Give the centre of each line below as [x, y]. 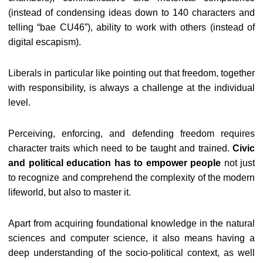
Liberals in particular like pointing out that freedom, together [131, 73]
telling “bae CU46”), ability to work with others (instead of [131, 27]
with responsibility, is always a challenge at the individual [131, 87]
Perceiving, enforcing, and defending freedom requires [131, 133]
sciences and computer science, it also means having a [131, 238]
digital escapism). [45, 42]
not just [238, 163]
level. [19, 102]
